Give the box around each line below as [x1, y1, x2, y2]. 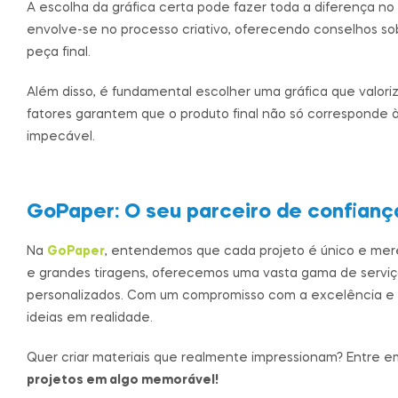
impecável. [27, 130, 95, 143]
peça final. [27, 46, 91, 60]
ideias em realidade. [27, 312, 153, 325]
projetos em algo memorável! [27, 373, 219, 386]
